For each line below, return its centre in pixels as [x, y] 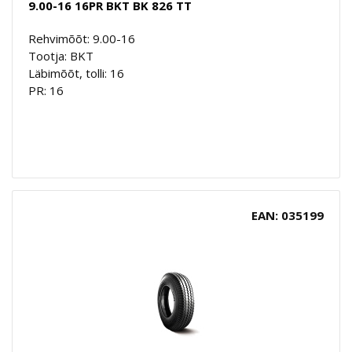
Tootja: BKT [61, 55]
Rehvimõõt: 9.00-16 [82, 38]
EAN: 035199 [288, 215]
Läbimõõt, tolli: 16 [76, 73]
